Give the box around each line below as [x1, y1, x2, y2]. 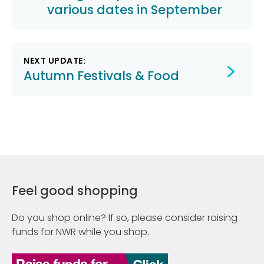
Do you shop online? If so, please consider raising [12, 211, 237, 225]
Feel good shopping [12, 182, 138, 200]
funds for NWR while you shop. [12, 225, 149, 239]
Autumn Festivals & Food [24, 67, 179, 84]
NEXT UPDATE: [24, 54, 85, 67]
